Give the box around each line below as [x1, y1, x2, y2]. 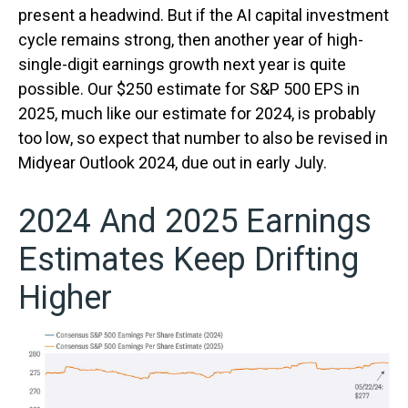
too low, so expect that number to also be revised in [18, 127, 388, 148]
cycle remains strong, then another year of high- [18, 29, 363, 49]
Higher [18, 278, 112, 317]
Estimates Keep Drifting [18, 240, 359, 279]
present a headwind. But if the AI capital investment [18, 5, 389, 25]
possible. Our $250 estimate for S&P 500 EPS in [18, 78, 360, 98]
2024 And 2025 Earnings [18, 201, 372, 240]
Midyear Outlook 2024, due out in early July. [18, 152, 327, 172]
